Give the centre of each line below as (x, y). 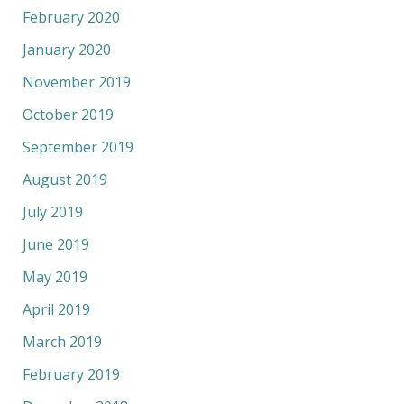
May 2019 (55, 276)
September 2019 (78, 147)
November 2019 (76, 82)
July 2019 (52, 211)
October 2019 (68, 114)
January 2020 (66, 49)
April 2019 (56, 309)
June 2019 (55, 244)
